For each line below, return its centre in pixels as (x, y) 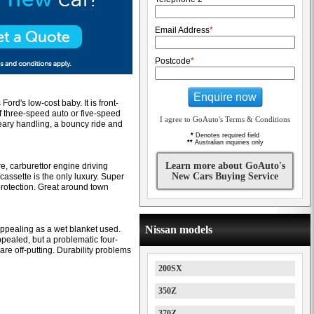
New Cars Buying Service (225, 176)
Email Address (182, 30)
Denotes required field (226, 135)
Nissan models (179, 230)
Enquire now (225, 97)
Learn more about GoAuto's (225, 166)
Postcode (173, 61)
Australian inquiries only (228, 142)
